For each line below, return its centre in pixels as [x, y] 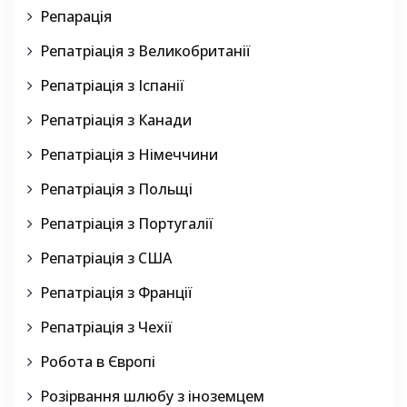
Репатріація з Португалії [127, 224]
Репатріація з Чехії [106, 328]
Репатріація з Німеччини [129, 155]
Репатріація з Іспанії [112, 86]
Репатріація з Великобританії [145, 51]
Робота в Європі [98, 362]
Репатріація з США [106, 258]
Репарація [76, 17]
